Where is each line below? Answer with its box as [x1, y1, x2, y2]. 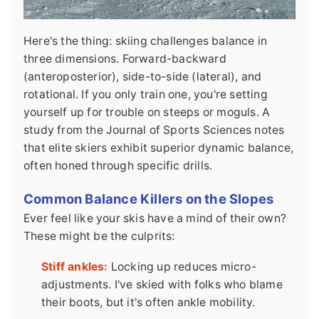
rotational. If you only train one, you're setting [23, 88, 268, 102]
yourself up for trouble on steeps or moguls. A [23, 105, 271, 120]
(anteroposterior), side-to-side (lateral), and [23, 70, 262, 84]
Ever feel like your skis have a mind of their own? [23, 211, 287, 226]
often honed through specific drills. [23, 159, 213, 173]
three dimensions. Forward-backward [23, 52, 226, 66]
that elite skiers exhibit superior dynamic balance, [23, 141, 294, 155]
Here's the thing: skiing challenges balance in [23, 34, 268, 48]
